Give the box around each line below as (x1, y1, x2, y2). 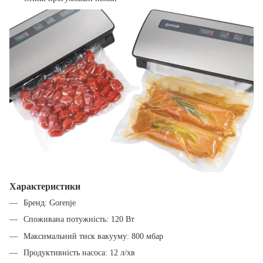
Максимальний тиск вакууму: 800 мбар (23, 231, 163, 241)
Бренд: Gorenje (23, 198, 76, 208)
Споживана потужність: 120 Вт (23, 215, 134, 224)
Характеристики (9, 181, 80, 193)
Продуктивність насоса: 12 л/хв (23, 248, 135, 258)
